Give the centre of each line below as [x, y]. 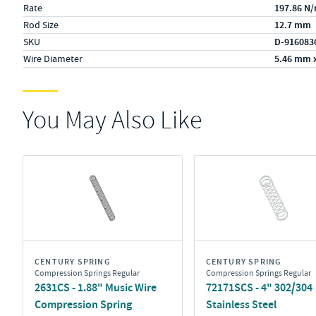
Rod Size [41, 25]
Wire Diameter [53, 59]
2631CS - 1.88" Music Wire [96, 287]
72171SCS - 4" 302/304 [259, 287]
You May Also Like [112, 120]
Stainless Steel [241, 304]
